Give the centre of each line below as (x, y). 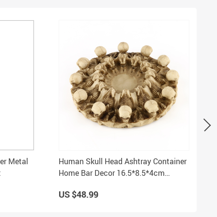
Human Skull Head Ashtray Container (123, 161)
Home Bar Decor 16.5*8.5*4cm (112, 173)
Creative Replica (87, 185)
